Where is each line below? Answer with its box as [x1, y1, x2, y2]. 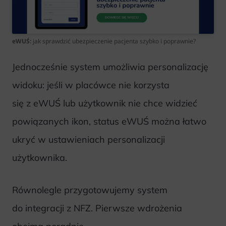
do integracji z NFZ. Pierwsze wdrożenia [12, 202, 182, 214]
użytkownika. [12, 151, 67, 163]
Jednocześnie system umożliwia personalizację [12, 61, 208, 73]
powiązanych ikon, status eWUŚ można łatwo [12, 115, 206, 127]
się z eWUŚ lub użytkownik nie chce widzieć [12, 97, 197, 109]
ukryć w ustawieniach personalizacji [12, 133, 165, 145]
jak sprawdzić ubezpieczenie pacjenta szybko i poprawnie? [33, 36, 196, 45]
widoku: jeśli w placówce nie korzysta [12, 79, 169, 91]
